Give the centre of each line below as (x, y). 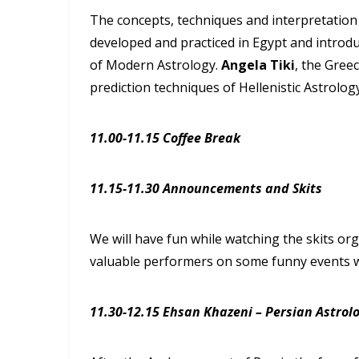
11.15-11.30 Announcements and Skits (206, 188)
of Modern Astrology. (155, 65)
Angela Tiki (258, 65)
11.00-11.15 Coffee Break (165, 137)
